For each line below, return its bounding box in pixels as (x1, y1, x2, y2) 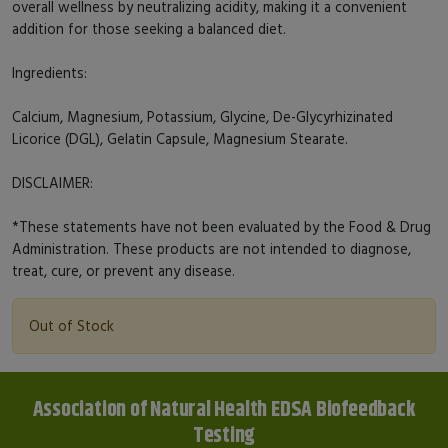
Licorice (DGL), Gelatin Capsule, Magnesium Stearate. (12, 128, 348, 148)
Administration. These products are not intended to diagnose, (12, 238, 411, 258)
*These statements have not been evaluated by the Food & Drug (12, 216, 431, 236)
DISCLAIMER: (12, 172, 93, 192)
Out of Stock (29, 315, 114, 335)
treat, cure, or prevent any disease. (12, 260, 235, 280)
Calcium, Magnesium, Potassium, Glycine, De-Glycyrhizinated (12, 106, 393, 126)
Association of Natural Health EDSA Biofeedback (32, 395, 416, 421)
